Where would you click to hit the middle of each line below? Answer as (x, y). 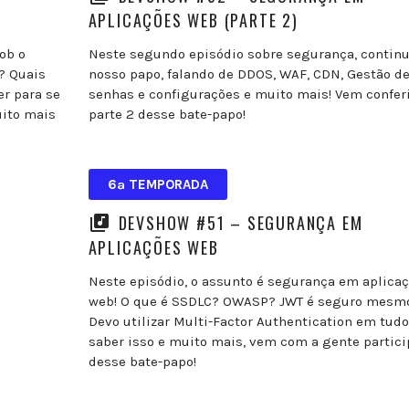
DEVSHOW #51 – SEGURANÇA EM (241, 222)
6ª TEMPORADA (157, 184)
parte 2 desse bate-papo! (167, 114)
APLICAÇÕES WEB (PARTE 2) (193, 20)
